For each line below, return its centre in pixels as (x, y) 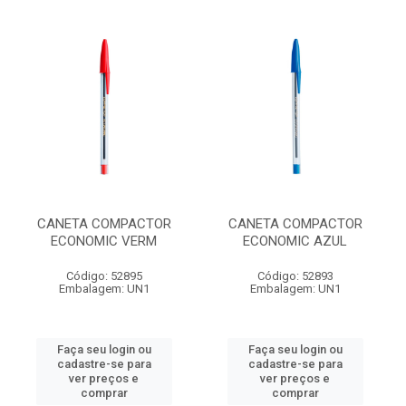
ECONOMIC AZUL (295, 241)
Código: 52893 (295, 276)
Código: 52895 (104, 276)
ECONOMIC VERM (104, 241)
